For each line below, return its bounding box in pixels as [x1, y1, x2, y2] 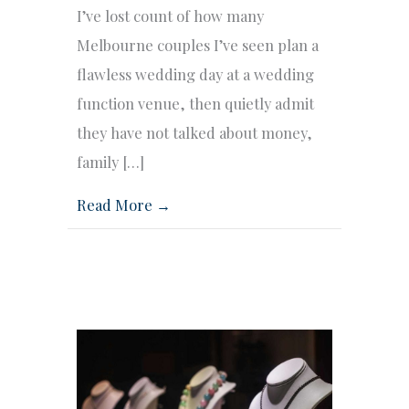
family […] [77, 152, 144, 173]
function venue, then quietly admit [77, 93, 314, 114]
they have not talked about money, [77, 122, 312, 143]
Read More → [77, 194, 171, 215]
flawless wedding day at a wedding [77, 64, 314, 85]
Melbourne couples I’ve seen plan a [77, 35, 319, 56]
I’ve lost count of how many [77, 5, 264, 26]
